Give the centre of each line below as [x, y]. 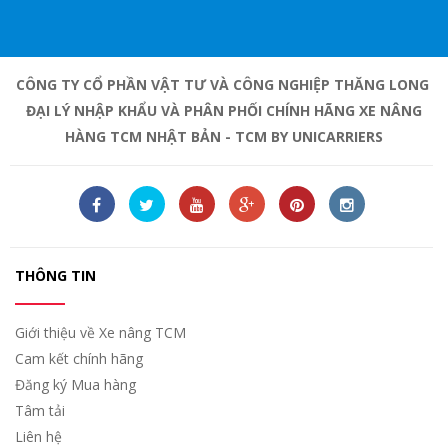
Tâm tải [40, 410]
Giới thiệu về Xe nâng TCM [100, 332]
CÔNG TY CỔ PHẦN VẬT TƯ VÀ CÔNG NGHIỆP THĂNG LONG [224, 84]
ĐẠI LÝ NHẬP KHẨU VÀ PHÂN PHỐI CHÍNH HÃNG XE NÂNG [224, 110]
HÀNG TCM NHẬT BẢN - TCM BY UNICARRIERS [224, 136]
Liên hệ [38, 436]
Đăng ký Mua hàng [75, 384]
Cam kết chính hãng [79, 358]
